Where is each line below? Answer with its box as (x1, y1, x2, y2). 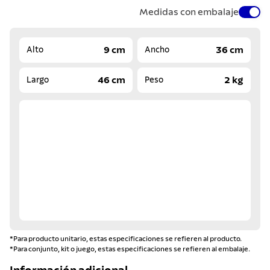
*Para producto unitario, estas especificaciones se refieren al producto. (10, 234, 242, 242)
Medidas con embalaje (139, 7, 239, 17)
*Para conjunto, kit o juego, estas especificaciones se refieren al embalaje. (10, 245, 250, 253)
